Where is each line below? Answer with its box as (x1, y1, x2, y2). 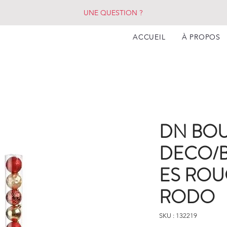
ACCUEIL (133, 32, 166, 42)
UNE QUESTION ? (84, 8, 142, 17)
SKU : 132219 (159, 212, 197, 219)
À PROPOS (182, 32, 220, 42)
